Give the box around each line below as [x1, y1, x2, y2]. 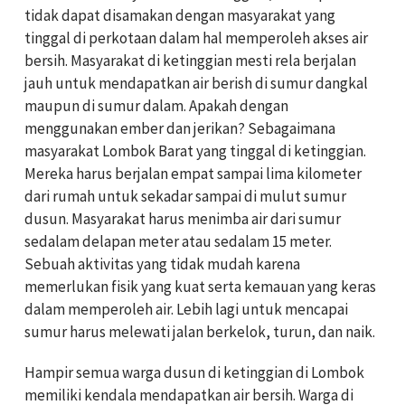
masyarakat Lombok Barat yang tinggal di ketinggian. [24, 141, 366, 162]
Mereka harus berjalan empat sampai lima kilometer [24, 164, 362, 184]
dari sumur [268, 209, 341, 230]
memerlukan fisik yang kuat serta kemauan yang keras [24, 277, 376, 297]
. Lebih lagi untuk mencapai [171, 299, 348, 320]
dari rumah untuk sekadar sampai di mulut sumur [24, 186, 346, 207]
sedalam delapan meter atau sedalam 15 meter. [24, 231, 332, 252]
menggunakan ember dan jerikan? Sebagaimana [24, 118, 335, 139]
